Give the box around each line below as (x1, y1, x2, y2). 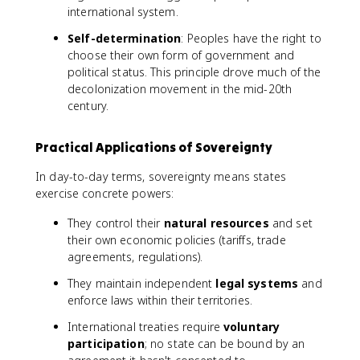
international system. (67, 4, 178, 19)
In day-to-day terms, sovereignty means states (35, 169, 286, 184)
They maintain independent (67, 276, 216, 291)
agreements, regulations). (67, 249, 203, 264)
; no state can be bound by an (144, 336, 305, 351)
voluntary (223, 319, 280, 334)
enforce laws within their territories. (67, 292, 252, 308)
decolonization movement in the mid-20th (67, 81, 292, 96)
